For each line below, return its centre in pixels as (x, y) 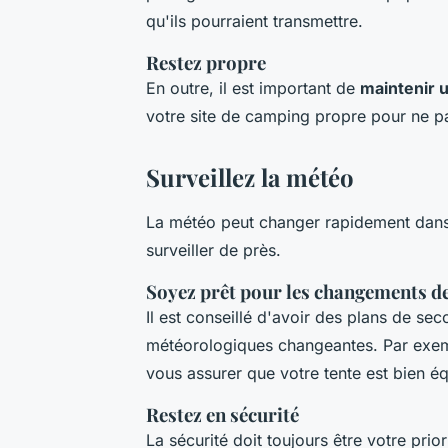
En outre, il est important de (253, 88)
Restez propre (206, 63)
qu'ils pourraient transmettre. (254, 21)
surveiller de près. (213, 250)
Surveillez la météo (250, 177)
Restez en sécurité (222, 415)
